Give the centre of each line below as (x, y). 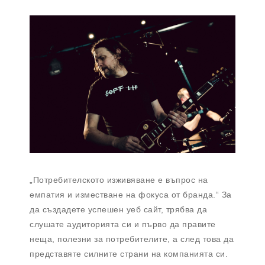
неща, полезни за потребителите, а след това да (132, 239)
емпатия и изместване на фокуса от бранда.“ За (131, 194)
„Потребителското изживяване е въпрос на (119, 180)
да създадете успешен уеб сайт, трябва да (118, 209)
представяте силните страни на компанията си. (129, 253)
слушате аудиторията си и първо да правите (123, 224)
